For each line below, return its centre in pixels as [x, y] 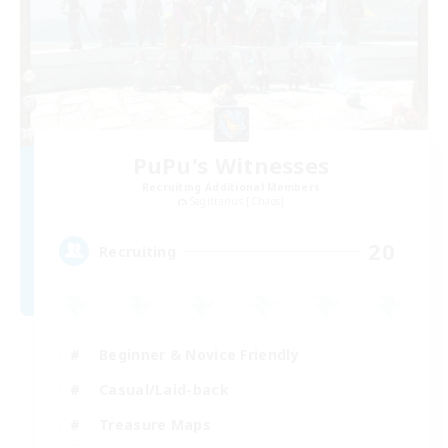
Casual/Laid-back [164, 389]
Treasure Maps [155, 424]
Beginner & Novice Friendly [199, 354]
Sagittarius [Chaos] [237, 201]
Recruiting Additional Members [231, 187]
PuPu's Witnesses [231, 165]
